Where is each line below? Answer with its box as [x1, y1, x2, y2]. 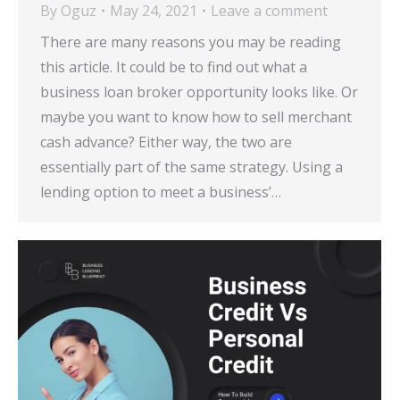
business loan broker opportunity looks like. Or [40, 82, 358, 103]
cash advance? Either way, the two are [40, 132, 292, 153]
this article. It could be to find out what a [40, 57, 307, 78]
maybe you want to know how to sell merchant [40, 107, 352, 128]
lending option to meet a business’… [40, 182, 281, 203]
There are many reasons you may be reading [40, 32, 341, 53]
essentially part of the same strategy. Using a [40, 157, 343, 178]
